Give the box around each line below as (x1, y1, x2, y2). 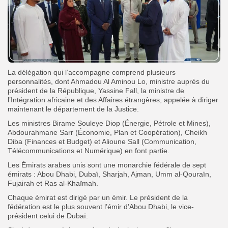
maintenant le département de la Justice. (8, 104, 139, 113)
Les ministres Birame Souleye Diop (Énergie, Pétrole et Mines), (8, 119, 211, 127)
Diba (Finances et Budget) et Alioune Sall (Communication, (8, 137, 196, 146)
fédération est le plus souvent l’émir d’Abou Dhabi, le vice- (8, 202, 194, 211)
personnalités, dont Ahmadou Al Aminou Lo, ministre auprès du (8, 77, 210, 85)
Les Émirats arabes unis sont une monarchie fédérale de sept (8, 160, 206, 169)
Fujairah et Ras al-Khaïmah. (8, 179, 98, 187)
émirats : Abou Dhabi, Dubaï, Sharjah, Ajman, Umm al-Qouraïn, (8, 169, 211, 178)
